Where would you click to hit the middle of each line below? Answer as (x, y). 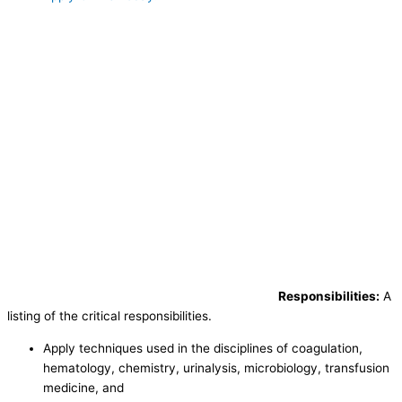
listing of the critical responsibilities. (109, 316)
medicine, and (83, 388)
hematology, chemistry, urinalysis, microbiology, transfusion (216, 368)
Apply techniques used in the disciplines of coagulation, (203, 349)
